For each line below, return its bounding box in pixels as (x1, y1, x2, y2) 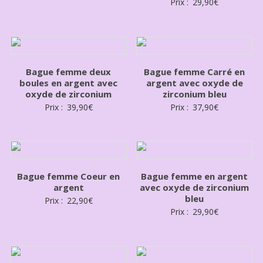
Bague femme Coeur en (17, 170, 120, 183)
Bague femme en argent (141, 170, 248, 183)
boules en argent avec (19, 76, 118, 89)
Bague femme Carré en (144, 65, 245, 77)
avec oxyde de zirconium (140, 181, 249, 194)
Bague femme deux (26, 65, 112, 77)
